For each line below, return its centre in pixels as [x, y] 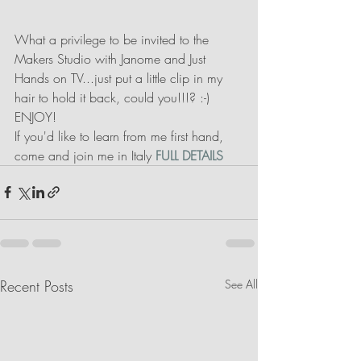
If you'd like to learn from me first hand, [121, 136]
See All [241, 284]
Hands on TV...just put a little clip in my [120, 78]
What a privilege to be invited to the [114, 39]
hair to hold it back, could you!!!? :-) [114, 97]
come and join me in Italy [85, 155]
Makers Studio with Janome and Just [112, 58]
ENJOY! [35, 116]
